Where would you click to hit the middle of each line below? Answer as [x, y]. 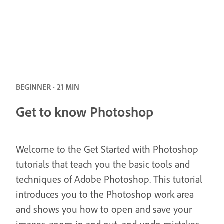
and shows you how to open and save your [104, 209]
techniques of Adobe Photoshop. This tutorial [109, 179]
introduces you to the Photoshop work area [105, 194]
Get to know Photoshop [85, 111]
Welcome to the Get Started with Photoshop [107, 149]
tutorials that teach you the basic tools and [103, 164]
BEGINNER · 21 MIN [48, 87]
